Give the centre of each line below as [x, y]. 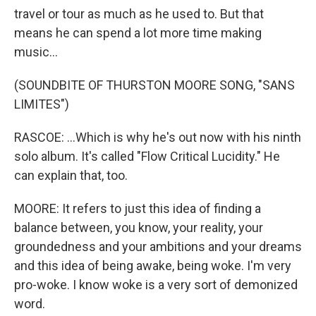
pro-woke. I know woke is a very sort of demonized [156, 285]
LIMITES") [42, 104]
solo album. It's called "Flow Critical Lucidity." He [147, 156]
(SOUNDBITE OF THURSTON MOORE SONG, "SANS [154, 85]
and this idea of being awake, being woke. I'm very [153, 266]
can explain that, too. [71, 175]
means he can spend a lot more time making [138, 33]
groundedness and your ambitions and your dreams [158, 247]
